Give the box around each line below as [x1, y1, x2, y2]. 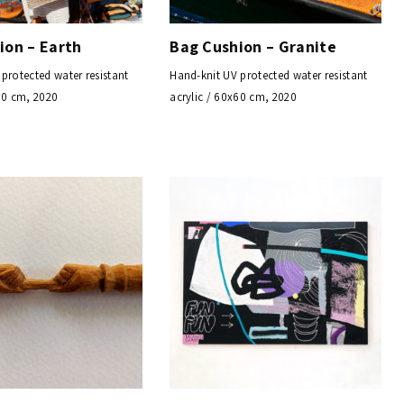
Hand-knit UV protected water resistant [170, 68, 368, 84]
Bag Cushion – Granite [170, 36, 337, 58]
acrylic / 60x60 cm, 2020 [170, 89, 297, 106]
